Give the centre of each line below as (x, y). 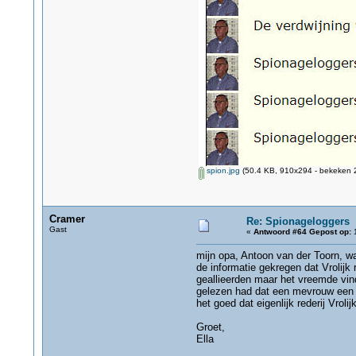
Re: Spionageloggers (298, 221)
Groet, (210, 327)
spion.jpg (222, 170)
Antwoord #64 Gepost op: (302, 232)
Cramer (67, 219)
